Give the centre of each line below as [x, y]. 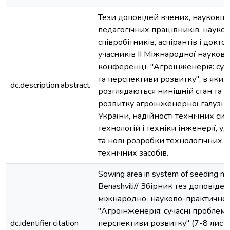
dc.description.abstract [50, 85]
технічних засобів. [133, 153]
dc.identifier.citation [44, 223]
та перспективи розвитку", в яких [163, 79]
